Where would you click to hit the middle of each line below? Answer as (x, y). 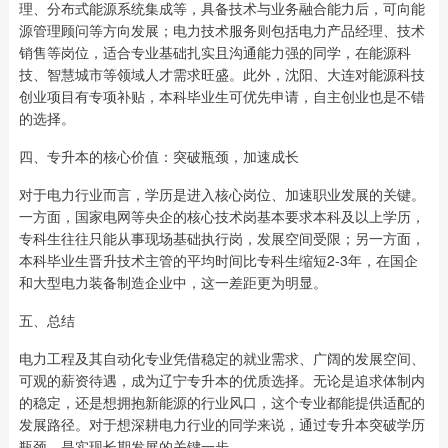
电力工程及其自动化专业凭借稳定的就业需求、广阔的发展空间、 (221, 358)
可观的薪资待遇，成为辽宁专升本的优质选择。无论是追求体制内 (221, 380)
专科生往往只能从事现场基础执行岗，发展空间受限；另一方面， (221, 238)
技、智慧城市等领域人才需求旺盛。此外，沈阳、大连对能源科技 (221, 74)
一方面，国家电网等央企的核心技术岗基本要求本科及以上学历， (221, 216)
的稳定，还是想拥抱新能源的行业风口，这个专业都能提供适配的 (221, 402)
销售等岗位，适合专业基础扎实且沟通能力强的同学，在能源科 (214, 52)
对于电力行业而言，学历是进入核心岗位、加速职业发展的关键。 (221, 194)
